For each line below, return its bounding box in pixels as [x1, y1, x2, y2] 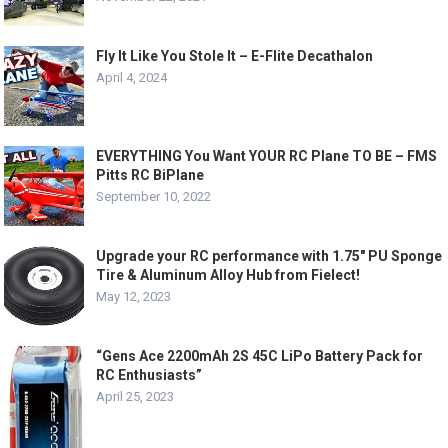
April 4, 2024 [96, 70, 168, 85]
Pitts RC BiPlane [96, 167, 205, 183]
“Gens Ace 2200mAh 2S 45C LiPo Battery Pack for [96, 348, 424, 364]
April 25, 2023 [96, 389, 175, 404]
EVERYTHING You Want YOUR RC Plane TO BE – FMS [96, 148, 438, 164]
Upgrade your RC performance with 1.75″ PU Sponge [96, 248, 443, 264]
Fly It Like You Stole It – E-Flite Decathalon [96, 48, 374, 64]
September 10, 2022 [96, 189, 212, 204]
